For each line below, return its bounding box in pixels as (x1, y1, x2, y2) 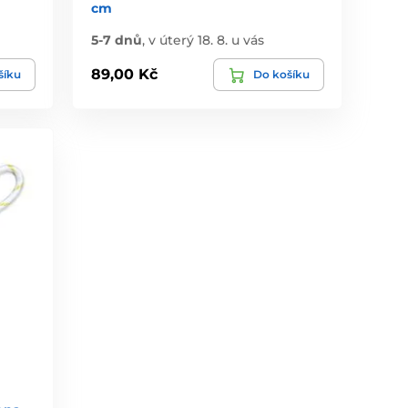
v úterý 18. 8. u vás (148, 31, 265, 48)
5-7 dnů (91, 31, 143, 48)
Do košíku (252, 66, 310, 81)
